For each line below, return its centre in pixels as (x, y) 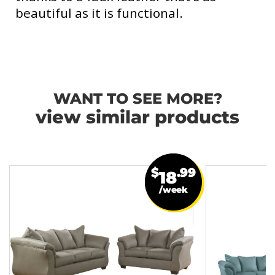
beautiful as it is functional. (99, 13)
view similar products (137, 118)
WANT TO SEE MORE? (137, 99)
